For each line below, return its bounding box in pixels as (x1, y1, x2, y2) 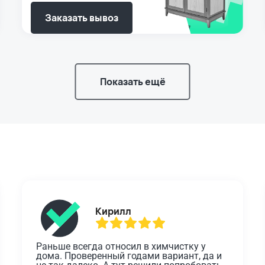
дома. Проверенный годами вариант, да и (36, 250, 222, 262)
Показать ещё (99, 75, 166, 89)
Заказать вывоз (45, 11, 119, 25)
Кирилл (95, 205, 132, 218)
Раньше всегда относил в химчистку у (36, 241, 206, 253)
